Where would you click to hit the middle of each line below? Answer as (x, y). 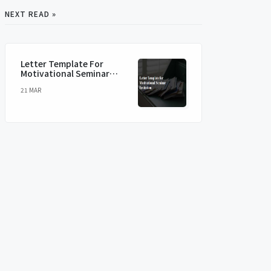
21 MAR (31, 90)
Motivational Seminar (65, 73)
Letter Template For (62, 64)
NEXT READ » (31, 14)
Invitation (41, 83)
